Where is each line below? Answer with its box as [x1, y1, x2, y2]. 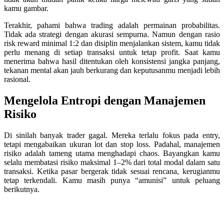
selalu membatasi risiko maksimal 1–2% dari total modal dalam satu [4, 157, 220, 166]
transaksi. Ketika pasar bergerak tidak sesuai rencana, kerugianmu [4, 166, 220, 175]
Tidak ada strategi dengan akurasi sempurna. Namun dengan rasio [4, 30, 220, 39]
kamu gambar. [4, 4, 48, 13]
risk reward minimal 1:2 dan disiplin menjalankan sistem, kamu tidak [4, 39, 220, 48]
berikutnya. [4, 184, 39, 193]
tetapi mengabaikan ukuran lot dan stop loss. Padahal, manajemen [4, 139, 220, 148]
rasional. [4, 75, 30, 84]
